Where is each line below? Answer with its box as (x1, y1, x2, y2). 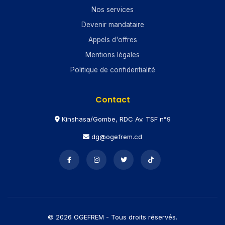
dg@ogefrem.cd (89, 133, 142, 141)
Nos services (91, 6, 134, 14)
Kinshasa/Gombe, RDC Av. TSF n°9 (59, 115, 171, 124)
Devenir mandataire (81, 21, 144, 29)
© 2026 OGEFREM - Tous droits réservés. (48, 213, 177, 221)
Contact (95, 94, 130, 106)
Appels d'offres (88, 36, 137, 44)
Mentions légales (85, 51, 140, 59)
